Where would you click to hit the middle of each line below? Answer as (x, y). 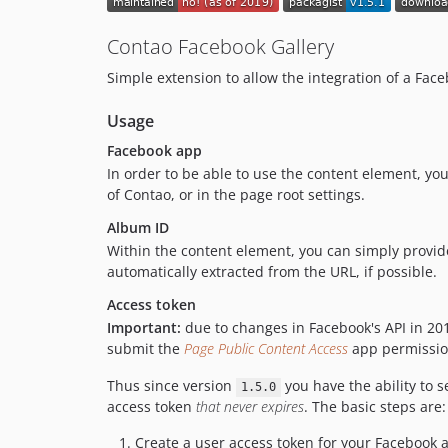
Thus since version (171, 386)
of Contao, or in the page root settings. (236, 195)
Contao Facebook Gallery (220, 47)
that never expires (250, 407)
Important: (144, 328)
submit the (145, 349)
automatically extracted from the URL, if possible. (272, 272)
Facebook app (154, 151)
